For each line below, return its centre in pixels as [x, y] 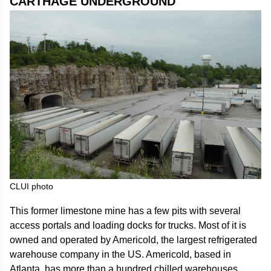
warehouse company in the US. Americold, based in [120, 254]
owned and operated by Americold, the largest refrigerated [133, 240]
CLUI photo [31, 186]
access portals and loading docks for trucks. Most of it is [128, 225]
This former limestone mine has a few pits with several [125, 211]
